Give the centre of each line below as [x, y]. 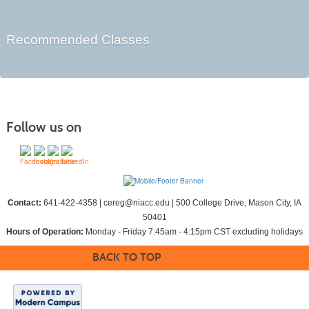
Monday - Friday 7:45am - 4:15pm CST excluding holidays [194, 231]
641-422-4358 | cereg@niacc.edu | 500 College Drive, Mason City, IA [172, 202]
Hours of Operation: [46, 231]
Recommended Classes [78, 40]
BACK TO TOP [127, 257]
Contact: [26, 202]
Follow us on [43, 127]
